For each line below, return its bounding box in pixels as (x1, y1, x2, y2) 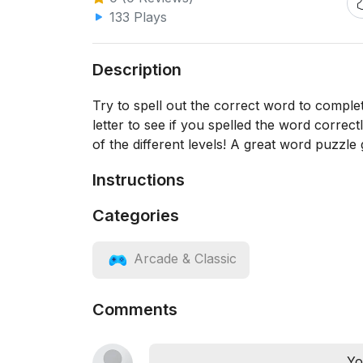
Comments (92, 300, 177, 319)
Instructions (92, 170, 185, 190)
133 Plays (105, 9, 167, 25)
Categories (92, 206, 179, 225)
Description (92, 60, 181, 79)
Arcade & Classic (134, 250, 237, 267)
